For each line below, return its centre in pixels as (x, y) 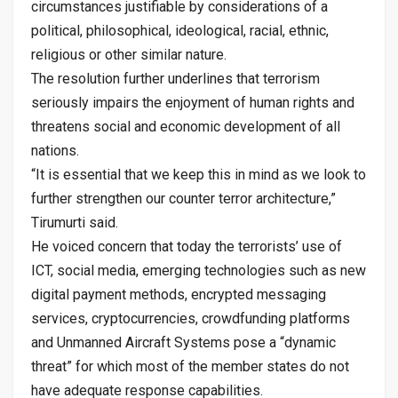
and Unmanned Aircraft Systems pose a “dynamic (183, 342)
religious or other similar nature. (129, 54)
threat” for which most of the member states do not (190, 366)
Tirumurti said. (75, 222)
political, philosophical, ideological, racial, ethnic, (180, 30)
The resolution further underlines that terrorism (175, 78)
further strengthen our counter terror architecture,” (183, 198)
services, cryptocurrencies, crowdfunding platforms (191, 318)
